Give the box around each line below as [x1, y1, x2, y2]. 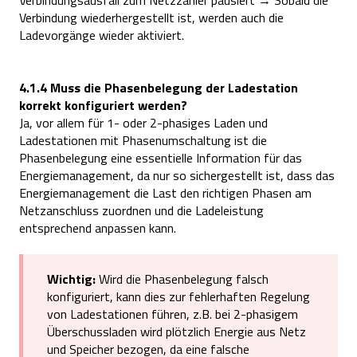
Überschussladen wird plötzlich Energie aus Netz [47, 322, 306, 342]
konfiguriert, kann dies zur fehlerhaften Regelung [47, 287, 310, 307]
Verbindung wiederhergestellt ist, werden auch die [19, 7, 284, 27]
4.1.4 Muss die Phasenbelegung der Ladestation [19, 78, 298, 98]
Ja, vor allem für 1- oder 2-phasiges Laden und [19, 113, 268, 133]
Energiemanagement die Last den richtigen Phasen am [19, 183, 312, 203]
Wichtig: [47, 269, 96, 289]
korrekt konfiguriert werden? [19, 96, 187, 116]
